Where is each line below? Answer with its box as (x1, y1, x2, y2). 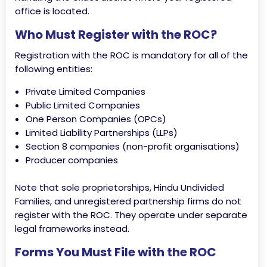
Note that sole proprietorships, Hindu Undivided (15, 181, 224, 194)
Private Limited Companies (26, 85, 145, 98)
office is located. (15, 5, 92, 17)
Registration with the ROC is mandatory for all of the (15, 49, 248, 61)
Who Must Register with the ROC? (15, 26, 217, 43)
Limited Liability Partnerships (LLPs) (26, 126, 178, 139)
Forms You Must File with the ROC (15, 244, 216, 260)
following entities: (15, 63, 92, 75)
